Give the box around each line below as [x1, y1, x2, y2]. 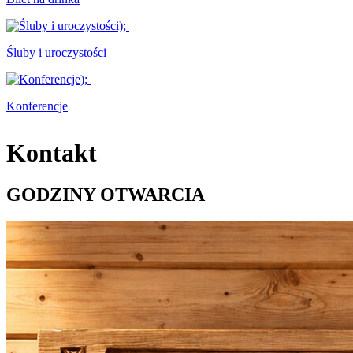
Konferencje [6, 98, 68, 113]
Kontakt [6, 138, 97, 167]
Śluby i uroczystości [6, 45, 106, 59]
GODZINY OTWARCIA [6, 184, 205, 206]
